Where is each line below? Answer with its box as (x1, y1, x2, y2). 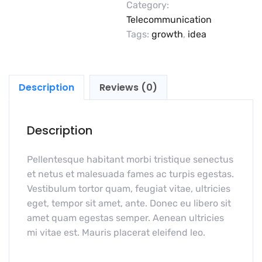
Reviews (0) (99, 81, 157, 95)
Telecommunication (126, 14, 212, 26)
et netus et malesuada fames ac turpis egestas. (27, 168, 234, 180)
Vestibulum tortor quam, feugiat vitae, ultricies (27, 183, 230, 195)
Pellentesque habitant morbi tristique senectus (27, 154, 233, 166)
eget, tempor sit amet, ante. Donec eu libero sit (27, 198, 231, 209)
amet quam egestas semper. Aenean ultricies (27, 212, 224, 224)
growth (151, 29, 183, 40)
